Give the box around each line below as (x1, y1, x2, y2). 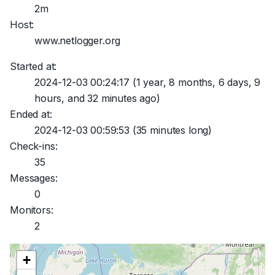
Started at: (10, 60, 57, 72)
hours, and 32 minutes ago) (34, 92, 160, 104)
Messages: (10, 172, 58, 184)
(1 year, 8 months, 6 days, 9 (129, 76, 261, 88)
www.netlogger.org (34, 34, 121, 47)
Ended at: (10, 108, 52, 120)
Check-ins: (10, 140, 58, 152)
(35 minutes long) (129, 124, 212, 136)
